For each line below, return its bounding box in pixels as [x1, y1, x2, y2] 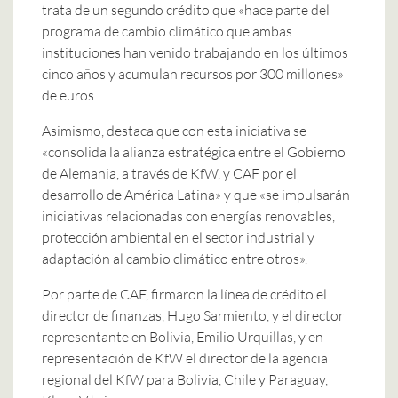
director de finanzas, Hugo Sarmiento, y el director [42, 306, 344, 324]
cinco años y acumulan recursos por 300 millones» [42, 64, 344, 83]
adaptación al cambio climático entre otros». [42, 249, 307, 267]
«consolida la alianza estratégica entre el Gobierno [42, 142, 346, 161]
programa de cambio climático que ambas [42, 21, 292, 40]
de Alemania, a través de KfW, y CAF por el [42, 163, 297, 182]
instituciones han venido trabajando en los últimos [42, 43, 348, 61]
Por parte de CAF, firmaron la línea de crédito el [42, 284, 327, 303]
